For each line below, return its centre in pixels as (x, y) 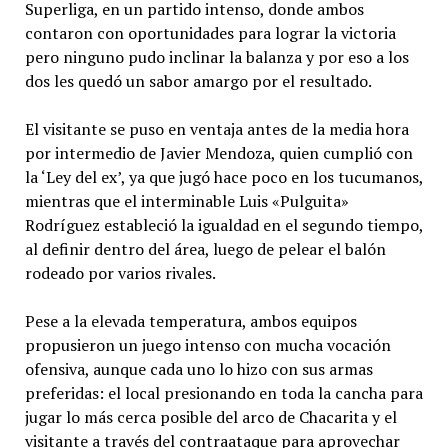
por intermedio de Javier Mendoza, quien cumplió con (218, 152)
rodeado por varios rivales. (120, 272)
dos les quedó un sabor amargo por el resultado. (198, 80)
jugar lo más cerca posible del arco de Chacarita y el (210, 416)
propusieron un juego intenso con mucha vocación (207, 344)
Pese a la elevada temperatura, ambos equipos (190, 320)
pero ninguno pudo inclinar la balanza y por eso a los (216, 56)
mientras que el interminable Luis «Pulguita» (186, 200)
